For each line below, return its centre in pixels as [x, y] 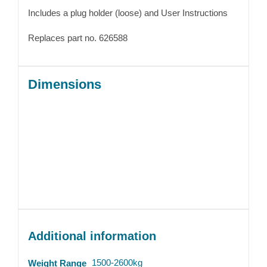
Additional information [92, 236]
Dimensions [64, 84]
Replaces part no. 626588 [77, 38]
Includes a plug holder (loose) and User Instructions [128, 13]
